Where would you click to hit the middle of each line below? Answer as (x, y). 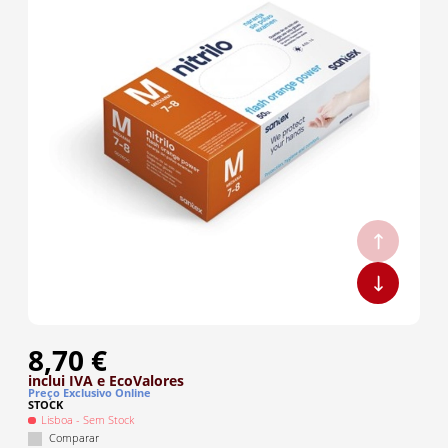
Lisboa (57, 420)
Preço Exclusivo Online (89, 393)
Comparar (74, 438)
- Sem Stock (104, 420)
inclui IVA (60, 380)
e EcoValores (138, 380)
